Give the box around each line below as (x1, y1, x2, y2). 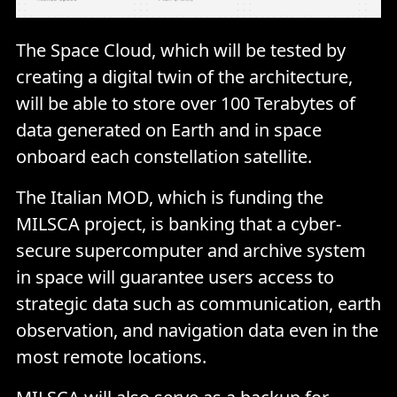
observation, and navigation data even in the (16, 317, 378, 342)
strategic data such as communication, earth (16, 291, 381, 315)
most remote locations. (16, 344, 206, 369)
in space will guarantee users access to (16, 264, 334, 289)
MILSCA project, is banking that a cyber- (16, 211, 341, 236)
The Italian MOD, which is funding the (16, 184, 323, 209)
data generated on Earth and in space (16, 117, 322, 142)
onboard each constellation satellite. (16, 144, 312, 168)
